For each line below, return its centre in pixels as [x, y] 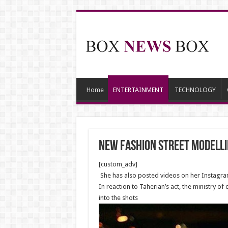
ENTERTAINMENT [138, 90]
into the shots [118, 198]
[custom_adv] [118, 164]
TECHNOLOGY [195, 90]
